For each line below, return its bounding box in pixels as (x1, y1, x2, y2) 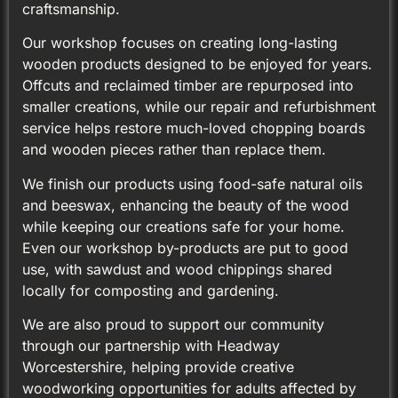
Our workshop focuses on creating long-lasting (22, 34, 338, 52)
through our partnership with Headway (22, 337, 280, 355)
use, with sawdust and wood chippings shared (22, 259, 332, 278)
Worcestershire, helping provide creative (22, 358, 294, 377)
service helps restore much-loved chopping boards (22, 119, 365, 138)
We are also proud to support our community (22, 315, 324, 334)
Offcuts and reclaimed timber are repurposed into (22, 76, 354, 95)
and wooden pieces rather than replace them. (22, 140, 326, 159)
